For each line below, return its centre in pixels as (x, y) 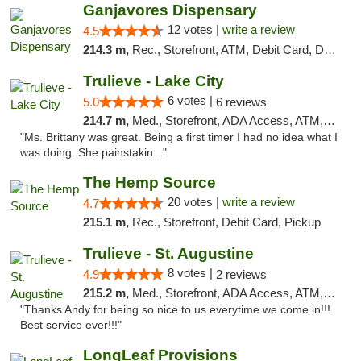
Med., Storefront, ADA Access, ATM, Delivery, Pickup (227, 120)
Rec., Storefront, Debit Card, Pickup (226, 222)
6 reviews (241, 102)
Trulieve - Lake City (153, 81)
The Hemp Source (149, 183)
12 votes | (195, 29)
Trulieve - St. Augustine (168, 253)
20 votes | (195, 202)
